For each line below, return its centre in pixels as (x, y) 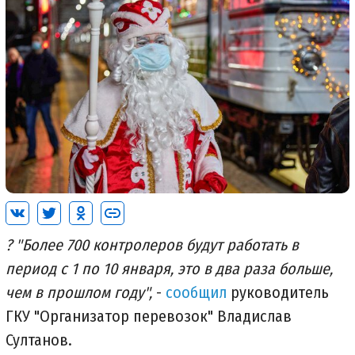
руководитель (278, 292)
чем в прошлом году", (81, 292)
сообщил (196, 292)
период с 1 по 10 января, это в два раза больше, (169, 268)
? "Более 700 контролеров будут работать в (152, 244)
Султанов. (39, 340)
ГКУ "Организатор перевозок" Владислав (149, 316)
